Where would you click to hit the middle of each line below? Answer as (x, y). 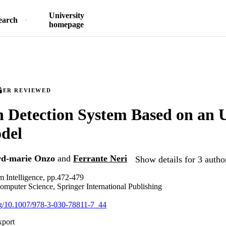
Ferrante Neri (100, 159)
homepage (66, 24)
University (66, 15)
